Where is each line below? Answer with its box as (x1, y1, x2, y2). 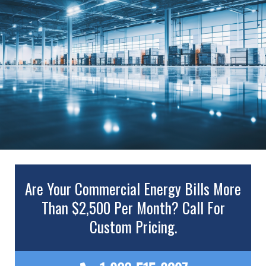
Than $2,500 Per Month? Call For (41, 197, 225, 219)
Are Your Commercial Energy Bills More (25, 178, 241, 200)
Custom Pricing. (89, 216, 177, 238)
